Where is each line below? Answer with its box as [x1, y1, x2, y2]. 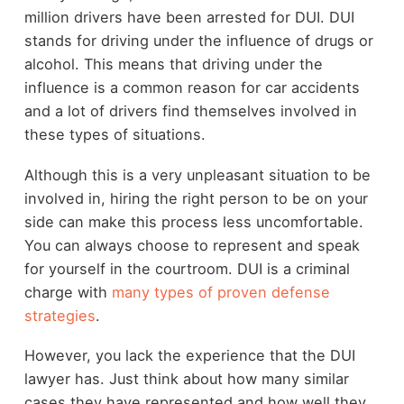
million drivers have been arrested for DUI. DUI [23, 8, 354, 27]
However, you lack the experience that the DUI [23, 346, 355, 365]
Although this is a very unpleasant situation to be [23, 165, 371, 184]
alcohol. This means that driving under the [23, 55, 323, 74]
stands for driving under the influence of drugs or [23, 32, 373, 50]
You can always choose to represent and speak [23, 235, 360, 254]
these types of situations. [23, 125, 206, 144]
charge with [23, 282, 112, 301]
